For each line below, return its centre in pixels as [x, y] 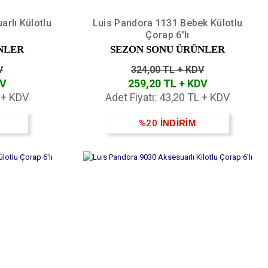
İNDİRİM [178, 123]
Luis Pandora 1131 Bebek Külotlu [167, 23]
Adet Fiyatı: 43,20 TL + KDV [167, 97]
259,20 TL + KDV [167, 83]
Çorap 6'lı [167, 35]
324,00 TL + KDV [167, 69]
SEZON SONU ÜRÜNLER [167, 49]
